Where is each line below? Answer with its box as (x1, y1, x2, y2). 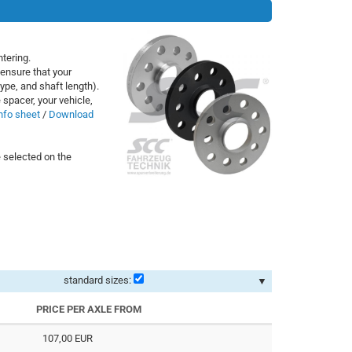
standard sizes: (63, 273, 131, 286)
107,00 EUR (42, 332, 93, 344)
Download (48, 108, 93, 120)
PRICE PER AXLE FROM (35, 302, 141, 315)
